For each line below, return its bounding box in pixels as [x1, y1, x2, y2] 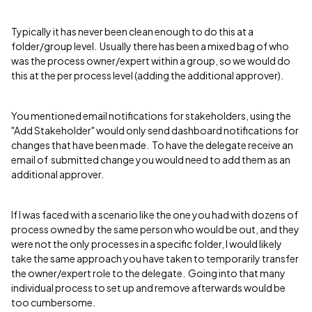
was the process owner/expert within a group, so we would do [11, 54, 290, 67]
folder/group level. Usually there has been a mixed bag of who [11, 40, 289, 52]
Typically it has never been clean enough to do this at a [11, 25, 253, 38]
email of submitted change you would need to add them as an [11, 153, 290, 166]
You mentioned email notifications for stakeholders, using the [11, 109, 291, 122]
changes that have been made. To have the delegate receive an [11, 139, 293, 151]
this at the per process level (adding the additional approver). [11, 69, 285, 81]
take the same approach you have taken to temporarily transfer [11, 252, 299, 265]
